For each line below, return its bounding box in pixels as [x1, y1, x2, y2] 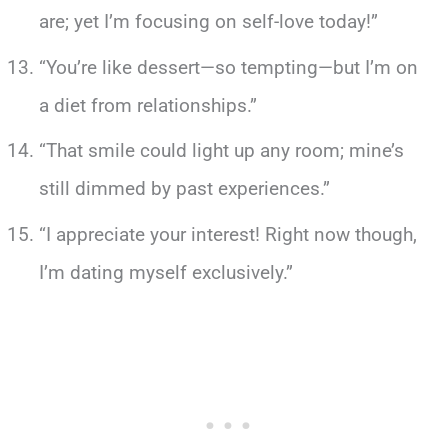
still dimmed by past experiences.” [38, 177, 330, 201]
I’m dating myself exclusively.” [38, 261, 293, 285]
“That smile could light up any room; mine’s [38, 139, 404, 163]
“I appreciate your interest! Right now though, [38, 223, 417, 247]
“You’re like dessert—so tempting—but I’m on [38, 55, 418, 79]
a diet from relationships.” [38, 93, 257, 117]
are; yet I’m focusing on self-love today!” [38, 10, 378, 34]
